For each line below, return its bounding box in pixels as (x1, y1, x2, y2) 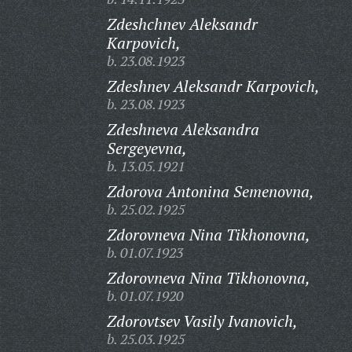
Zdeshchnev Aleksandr (106, 13, 258, 35)
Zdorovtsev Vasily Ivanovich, (106, 310, 298, 332)
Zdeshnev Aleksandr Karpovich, (106, 75, 320, 97)
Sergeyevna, (106, 137, 187, 159)
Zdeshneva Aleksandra (106, 119, 259, 140)
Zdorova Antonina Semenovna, (106, 181, 314, 202)
